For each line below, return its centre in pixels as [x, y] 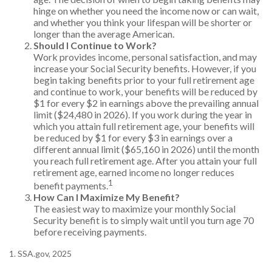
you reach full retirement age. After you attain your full [145, 161]
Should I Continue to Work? [95, 45]
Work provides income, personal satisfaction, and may [145, 57]
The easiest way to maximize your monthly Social [134, 209]
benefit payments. [71, 186]
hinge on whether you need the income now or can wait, [146, 11]
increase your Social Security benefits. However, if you [145, 68]
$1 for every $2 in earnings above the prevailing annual [146, 103]
